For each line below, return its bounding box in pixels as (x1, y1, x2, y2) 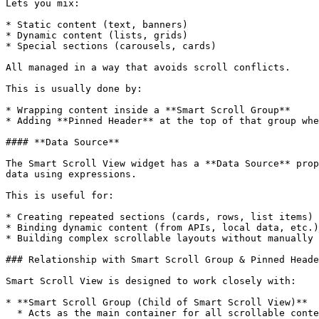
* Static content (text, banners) (6, 19, 188, 30)
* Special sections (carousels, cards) (6, 41, 216, 51)
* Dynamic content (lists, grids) (6, 30, 188, 41)
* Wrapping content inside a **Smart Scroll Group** (6, 105, 291, 115)
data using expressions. (6, 169, 137, 179)
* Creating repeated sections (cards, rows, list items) (6, 211, 313, 222)
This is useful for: (6, 190, 114, 201)
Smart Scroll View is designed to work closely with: (6, 276, 296, 286)
